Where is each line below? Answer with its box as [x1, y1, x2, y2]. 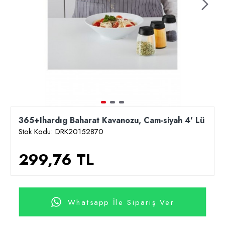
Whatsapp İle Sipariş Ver [67, 196, 174, 207]
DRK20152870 [55, 126, 103, 137]
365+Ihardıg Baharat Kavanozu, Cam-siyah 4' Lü [19, 115, 204, 126]
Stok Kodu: [19, 126, 55, 137]
